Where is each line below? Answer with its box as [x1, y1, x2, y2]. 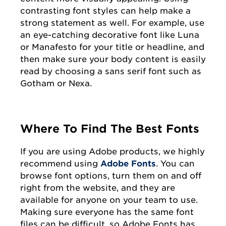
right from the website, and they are [20, 183, 175, 193]
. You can [156, 158, 195, 169]
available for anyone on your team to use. [20, 195, 198, 205]
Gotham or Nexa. [20, 78, 92, 89]
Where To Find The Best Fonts [20, 122, 199, 136]
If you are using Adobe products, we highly [20, 146, 205, 157]
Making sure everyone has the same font [20, 207, 194, 217]
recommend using [20, 158, 100, 169]
